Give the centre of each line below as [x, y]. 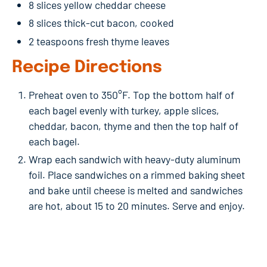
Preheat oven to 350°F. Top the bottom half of [131, 94]
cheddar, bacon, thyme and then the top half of [133, 125]
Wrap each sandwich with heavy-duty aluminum [135, 159]
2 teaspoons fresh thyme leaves [99, 41]
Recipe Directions [87, 67]
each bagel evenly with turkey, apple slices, [124, 110]
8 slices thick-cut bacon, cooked [101, 23]
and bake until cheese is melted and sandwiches [136, 190]
